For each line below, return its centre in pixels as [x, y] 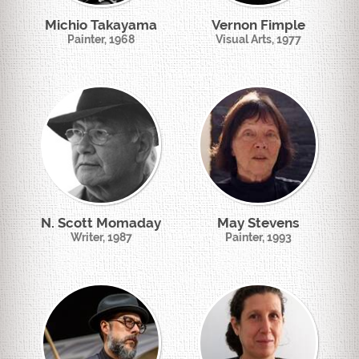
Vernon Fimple [258, 25]
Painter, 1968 [101, 39]
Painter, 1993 [258, 237]
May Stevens [258, 223]
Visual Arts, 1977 [258, 39]
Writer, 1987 [101, 237]
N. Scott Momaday [101, 223]
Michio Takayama [101, 25]
